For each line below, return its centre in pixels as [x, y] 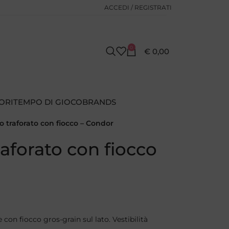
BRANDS [99, 102]
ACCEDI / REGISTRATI [138, 7]
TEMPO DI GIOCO [48, 102]
